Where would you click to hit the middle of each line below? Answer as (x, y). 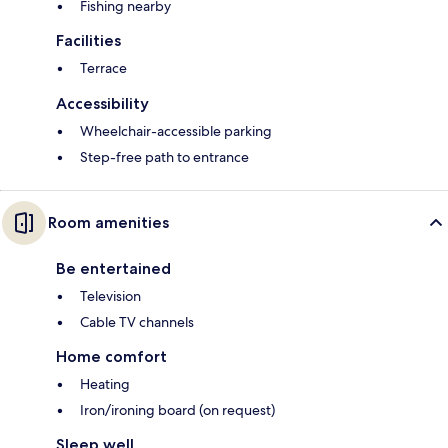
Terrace (103, 68)
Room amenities (108, 223)
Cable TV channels (137, 322)
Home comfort (111, 357)
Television (110, 296)
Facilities (88, 41)
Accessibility (102, 104)
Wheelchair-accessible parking (176, 131)
